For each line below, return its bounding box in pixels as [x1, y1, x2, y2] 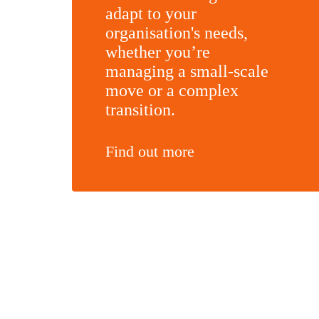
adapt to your [105, 4, 197, 23]
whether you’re [105, 43, 210, 62]
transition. [105, 100, 175, 120]
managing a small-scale [105, 62, 268, 81]
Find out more [105, 142, 194, 161]
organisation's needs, [105, 23, 248, 43]
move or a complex [105, 81, 239, 100]
